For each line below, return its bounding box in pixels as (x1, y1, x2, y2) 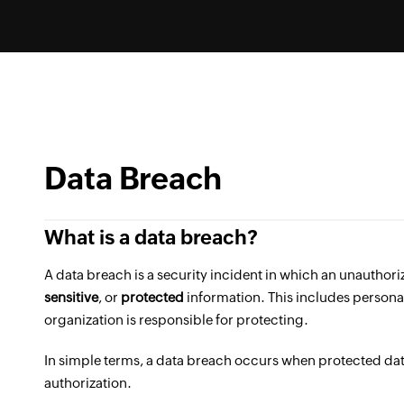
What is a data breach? (44, 226, 258, 249)
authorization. (44, 375, 132, 390)
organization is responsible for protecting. (44, 312, 308, 327)
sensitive (44, 289, 98, 305)
